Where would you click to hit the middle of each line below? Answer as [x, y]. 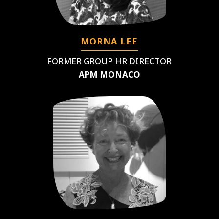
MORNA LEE [109, 41]
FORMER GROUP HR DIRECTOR [109, 61]
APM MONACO [109, 74]
